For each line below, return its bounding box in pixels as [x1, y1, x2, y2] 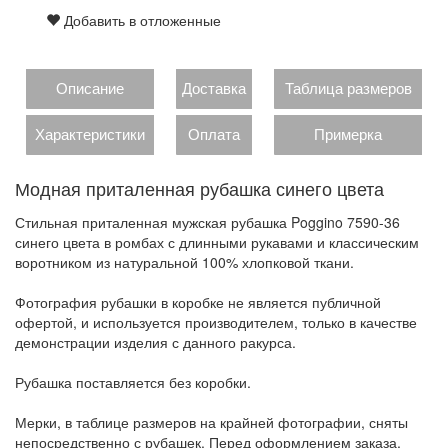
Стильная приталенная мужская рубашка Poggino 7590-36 [15, 212, 400, 233]
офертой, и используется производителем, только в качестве [15, 312, 417, 333]
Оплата [188, 123, 240, 145]
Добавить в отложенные [60, 10, 221, 31]
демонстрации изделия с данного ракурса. [15, 332, 296, 353]
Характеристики [35, 123, 145, 145]
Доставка [182, 77, 246, 99]
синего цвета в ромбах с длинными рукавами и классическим [15, 232, 419, 253]
